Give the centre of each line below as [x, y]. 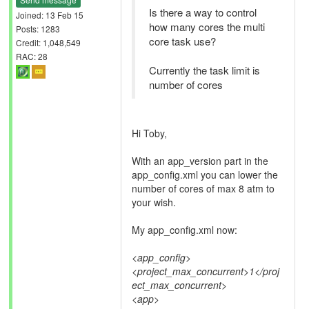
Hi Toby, [149, 133]
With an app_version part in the [200, 161]
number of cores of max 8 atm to [203, 188]
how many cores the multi [207, 27]
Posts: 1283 [38, 28]
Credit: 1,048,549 [48, 42]
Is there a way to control [203, 12]
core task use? [182, 41]
